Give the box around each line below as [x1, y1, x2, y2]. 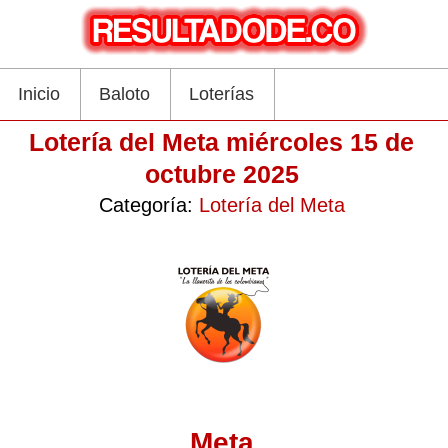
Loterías [189, 84, 254, 104]
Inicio [18, 84, 60, 104]
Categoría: [98, 194, 199, 216]
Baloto [99, 84, 150, 104]
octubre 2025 [144, 160, 299, 188]
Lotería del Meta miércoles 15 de [29, 128, 415, 156]
